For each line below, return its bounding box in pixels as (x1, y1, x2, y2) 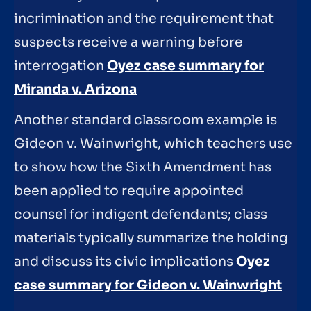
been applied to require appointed (14, 182, 244, 199)
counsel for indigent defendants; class (14, 205, 267, 223)
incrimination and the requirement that (14, 10, 274, 28)
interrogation (14, 58, 107, 75)
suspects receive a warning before (14, 34, 243, 51)
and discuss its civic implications (14, 253, 236, 270)
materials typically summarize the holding (14, 229, 288, 246)
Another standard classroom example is (14, 111, 277, 128)
